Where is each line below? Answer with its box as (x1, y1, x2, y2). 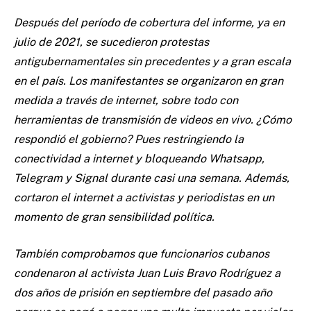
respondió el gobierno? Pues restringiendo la (14, 132, 244, 146)
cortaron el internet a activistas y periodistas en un (14, 190, 274, 204)
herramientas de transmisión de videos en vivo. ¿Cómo (14, 112, 292, 126)
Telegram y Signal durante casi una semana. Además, (14, 171, 289, 185)
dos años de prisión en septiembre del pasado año (14, 285, 272, 299)
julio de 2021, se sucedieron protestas (14, 35, 209, 49)
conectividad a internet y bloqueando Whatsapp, (14, 151, 264, 165)
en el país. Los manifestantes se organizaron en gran (14, 74, 283, 87)
